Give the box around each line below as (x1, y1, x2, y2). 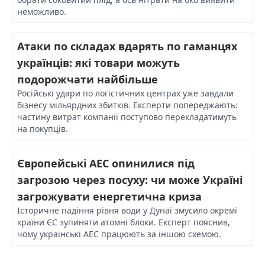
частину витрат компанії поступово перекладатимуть (17, 111, 237, 122)
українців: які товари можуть (17, 55, 180, 70)
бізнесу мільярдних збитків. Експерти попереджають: (17, 99, 238, 111)
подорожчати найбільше (17, 72, 158, 86)
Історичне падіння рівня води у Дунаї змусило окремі (17, 204, 237, 216)
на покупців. (17, 122, 68, 134)
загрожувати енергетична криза (17, 189, 202, 203)
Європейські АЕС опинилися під (17, 156, 195, 170)
